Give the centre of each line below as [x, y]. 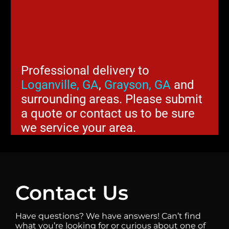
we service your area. [78, 128]
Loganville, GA [60, 85]
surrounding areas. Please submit [111, 99]
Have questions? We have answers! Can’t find [108, 216]
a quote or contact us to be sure [108, 114]
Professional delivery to [85, 71]
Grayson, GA [137, 85]
